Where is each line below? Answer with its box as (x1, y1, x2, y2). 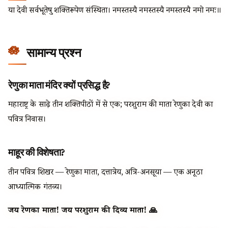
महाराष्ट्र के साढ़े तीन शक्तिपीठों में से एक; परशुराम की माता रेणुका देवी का (8, 99, 213, 112)
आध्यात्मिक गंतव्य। (8, 181, 62, 194)
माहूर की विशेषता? (8, 146, 65, 159)
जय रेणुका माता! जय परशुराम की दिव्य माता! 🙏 (8, 205, 158, 218)
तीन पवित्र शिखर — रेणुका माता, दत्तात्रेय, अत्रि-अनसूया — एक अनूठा (8, 166, 203, 180)
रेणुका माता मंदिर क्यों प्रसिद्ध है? (8, 78, 111, 92)
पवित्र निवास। (8, 114, 46, 127)
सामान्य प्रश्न (26, 44, 81, 61)
